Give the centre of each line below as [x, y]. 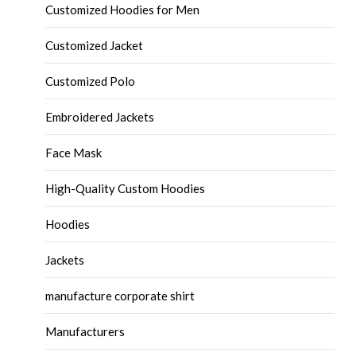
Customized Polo [91, 81]
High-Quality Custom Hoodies [126, 188]
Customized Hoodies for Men [123, 9]
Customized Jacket [95, 45]
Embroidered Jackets [100, 116]
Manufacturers [85, 331]
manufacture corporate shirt [120, 295]
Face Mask [74, 152]
